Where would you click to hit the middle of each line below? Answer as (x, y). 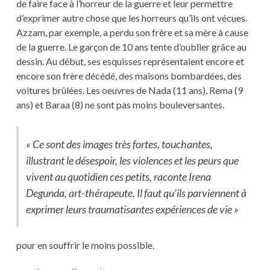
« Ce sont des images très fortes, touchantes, (119, 144)
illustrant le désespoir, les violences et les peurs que (132, 161)
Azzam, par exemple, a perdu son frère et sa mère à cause (132, 33)
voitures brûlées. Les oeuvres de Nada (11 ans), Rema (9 (129, 90)
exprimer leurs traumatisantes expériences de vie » (132, 209)
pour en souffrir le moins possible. (85, 245)
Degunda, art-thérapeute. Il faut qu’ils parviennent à (136, 193)
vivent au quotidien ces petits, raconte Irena (118, 177)
